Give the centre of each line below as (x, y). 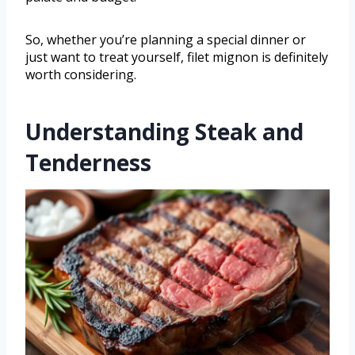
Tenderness (88, 162)
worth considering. (81, 74)
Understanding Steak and (164, 131)
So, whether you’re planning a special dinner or (166, 39)
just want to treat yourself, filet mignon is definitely (177, 57)
